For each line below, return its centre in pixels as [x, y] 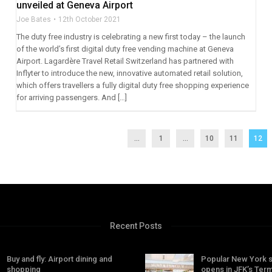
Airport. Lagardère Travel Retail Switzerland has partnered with [125, 61]
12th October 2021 [89, 20]
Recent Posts [136, 226]
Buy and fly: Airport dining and [59, 259]
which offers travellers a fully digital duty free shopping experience [132, 86]
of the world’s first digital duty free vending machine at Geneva [125, 49]
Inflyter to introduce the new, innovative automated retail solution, [129, 73]
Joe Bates [33, 20]
